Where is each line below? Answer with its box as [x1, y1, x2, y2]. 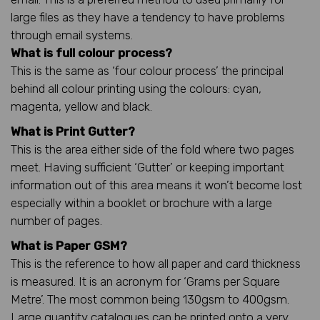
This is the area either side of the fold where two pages [11, 141, 294, 156]
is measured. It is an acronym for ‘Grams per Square [11, 274, 280, 289]
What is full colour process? [11, 45, 172, 60]
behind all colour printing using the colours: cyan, [11, 81, 261, 96]
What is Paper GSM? [11, 238, 127, 253]
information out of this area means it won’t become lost [11, 177, 302, 192]
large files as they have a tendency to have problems [11, 9, 285, 24]
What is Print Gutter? [11, 124, 135, 139]
